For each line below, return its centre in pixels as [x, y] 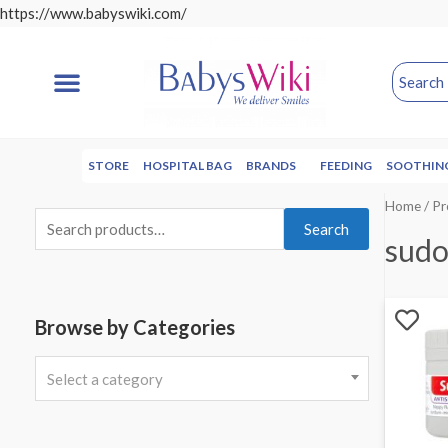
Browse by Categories [135, 327]
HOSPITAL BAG [187, 165]
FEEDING [346, 165]
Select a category [105, 378]
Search [327, 228]
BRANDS [271, 165]
